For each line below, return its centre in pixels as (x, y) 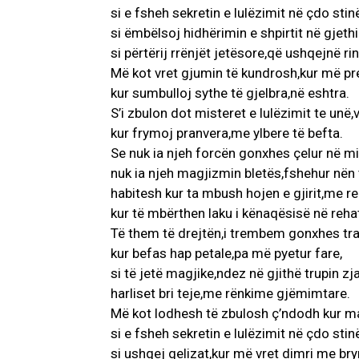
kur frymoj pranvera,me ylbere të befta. (227, 133)
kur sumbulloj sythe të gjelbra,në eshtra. (230, 93)
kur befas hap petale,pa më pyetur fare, (226, 254)
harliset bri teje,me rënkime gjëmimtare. (230, 294)
